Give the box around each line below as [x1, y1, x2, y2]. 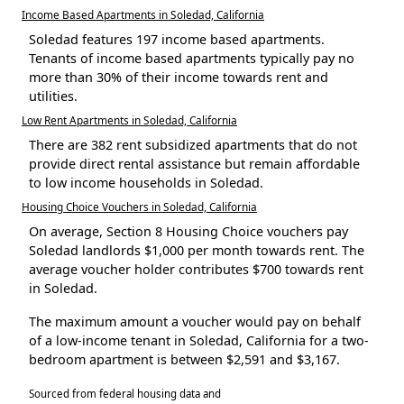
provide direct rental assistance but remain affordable [29, 154, 360, 172]
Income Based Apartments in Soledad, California [22, 6, 264, 22]
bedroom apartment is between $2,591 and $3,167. [29, 350, 340, 368]
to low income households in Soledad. [29, 173, 263, 191]
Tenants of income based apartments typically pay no [29, 49, 354, 67]
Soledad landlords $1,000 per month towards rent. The [29, 241, 364, 259]
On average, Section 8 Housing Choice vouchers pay [29, 222, 348, 240]
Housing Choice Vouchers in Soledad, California [22, 198, 257, 214]
